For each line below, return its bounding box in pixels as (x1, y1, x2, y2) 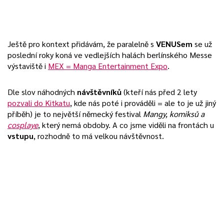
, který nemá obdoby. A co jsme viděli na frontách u (38, 119, 214, 130)
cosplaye (7, 119, 38, 130)
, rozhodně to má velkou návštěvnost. (33, 130, 164, 141)
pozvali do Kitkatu (7, 97, 70, 108)
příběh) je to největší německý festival (7, 108, 143, 119)
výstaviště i (7, 60, 48, 71)
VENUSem (156, 38, 192, 49)
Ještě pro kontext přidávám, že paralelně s (7, 38, 156, 49)
